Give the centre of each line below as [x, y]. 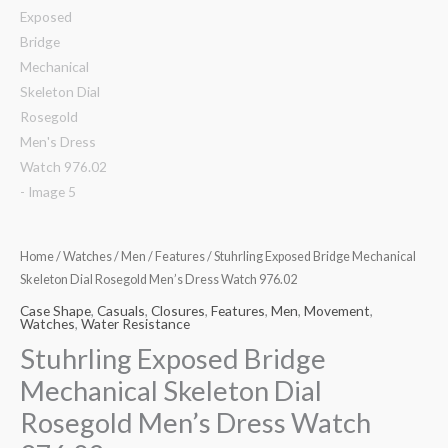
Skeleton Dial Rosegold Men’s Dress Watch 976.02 [158, 280]
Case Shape [55, 310]
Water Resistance [135, 323]
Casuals [121, 310]
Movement [337, 310]
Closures [178, 310]
